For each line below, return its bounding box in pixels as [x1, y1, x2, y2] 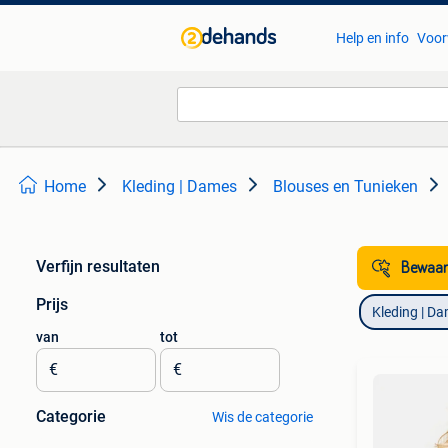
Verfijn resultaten [36, 257, 160, 276]
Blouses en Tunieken [273, 177, 418, 196]
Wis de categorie [211, 409, 313, 425]
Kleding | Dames [122, 177, 237, 196]
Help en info [335, 30, 409, 46]
